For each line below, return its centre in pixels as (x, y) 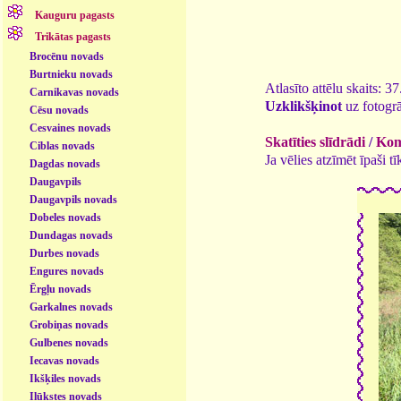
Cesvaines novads (71, 128)
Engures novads (67, 271)
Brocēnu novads (67, 56)
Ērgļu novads (61, 289)
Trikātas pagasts (73, 37)
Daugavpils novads (74, 199)
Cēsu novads (60, 110)
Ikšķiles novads (66, 378)
